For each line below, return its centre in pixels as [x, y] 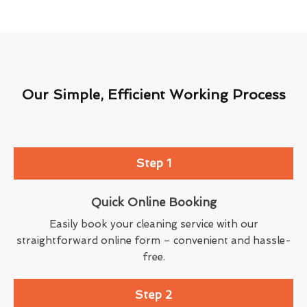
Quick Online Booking [153, 202]
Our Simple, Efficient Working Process [153, 94]
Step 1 [153, 163]
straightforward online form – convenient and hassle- [153, 240]
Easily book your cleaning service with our [153, 224]
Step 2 [153, 294]
